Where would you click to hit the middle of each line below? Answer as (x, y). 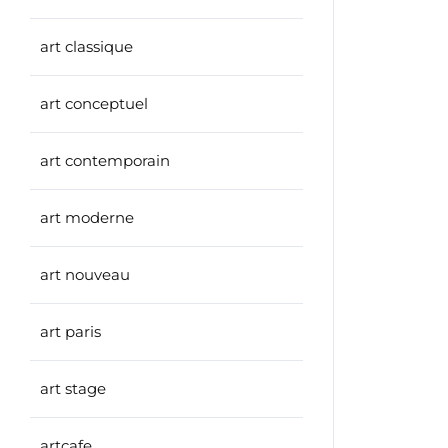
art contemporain (105, 160)
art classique (86, 46)
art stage (73, 388)
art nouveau (85, 274)
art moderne (87, 217)
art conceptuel (94, 103)
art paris (70, 331)
